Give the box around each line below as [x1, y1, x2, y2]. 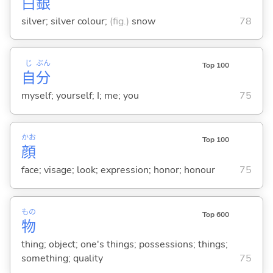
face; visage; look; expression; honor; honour [21, 163, 215, 177]
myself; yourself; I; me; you [21, 88, 139, 102]
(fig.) [109, 14, 129, 28]
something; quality [21, 252, 103, 266]
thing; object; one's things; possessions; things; [21, 238, 228, 252]
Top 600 [202, 209, 229, 219]
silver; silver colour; [21, 14, 110, 28]
